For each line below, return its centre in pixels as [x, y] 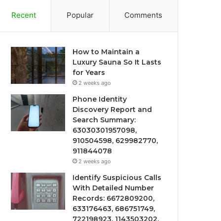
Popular [80, 15]
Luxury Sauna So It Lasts [117, 62]
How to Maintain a [106, 52]
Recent [23, 15]
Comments [144, 15]
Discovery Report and [112, 110]
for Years [89, 73]
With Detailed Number [113, 188]
